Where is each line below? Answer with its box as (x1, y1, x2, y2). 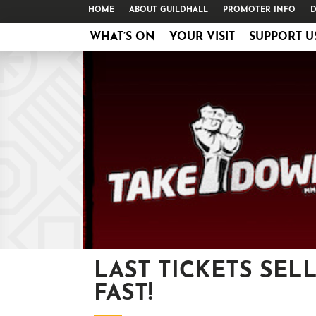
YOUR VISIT (169, 32, 235, 43)
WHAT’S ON (90, 32, 155, 43)
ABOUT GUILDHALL (129, 6, 208, 14)
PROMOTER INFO (223, 6, 296, 14)
